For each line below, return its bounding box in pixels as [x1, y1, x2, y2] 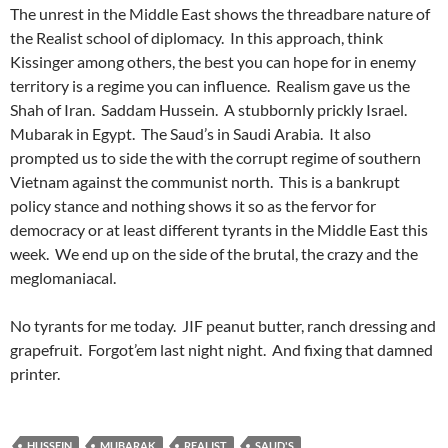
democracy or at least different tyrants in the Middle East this [10, 219, 428, 239]
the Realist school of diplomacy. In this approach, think [10, 27, 383, 47]
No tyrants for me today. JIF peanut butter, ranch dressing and [10, 315, 436, 335]
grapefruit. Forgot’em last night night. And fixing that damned [10, 339, 433, 359]
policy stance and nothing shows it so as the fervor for [10, 195, 376, 215]
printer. [10, 363, 60, 383]
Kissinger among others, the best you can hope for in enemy [10, 51, 416, 71]
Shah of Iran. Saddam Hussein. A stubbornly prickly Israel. [10, 99, 410, 119]
